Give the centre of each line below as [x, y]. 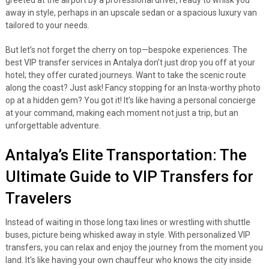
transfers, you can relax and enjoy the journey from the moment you [134, 247]
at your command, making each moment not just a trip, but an [122, 113]
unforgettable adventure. [53, 125]
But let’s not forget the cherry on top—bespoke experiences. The [126, 50]
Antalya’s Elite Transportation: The [126, 155]
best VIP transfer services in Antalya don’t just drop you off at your [130, 62]
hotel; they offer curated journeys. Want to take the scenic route [125, 75]
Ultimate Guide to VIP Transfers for [129, 177]
